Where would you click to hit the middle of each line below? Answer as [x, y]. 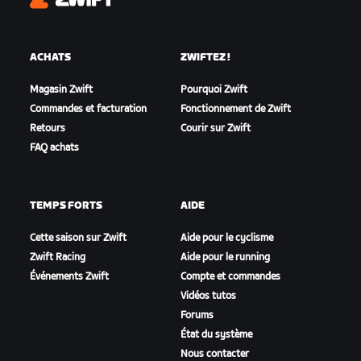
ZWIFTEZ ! [205, 57]
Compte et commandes [230, 276]
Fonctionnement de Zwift [235, 109]
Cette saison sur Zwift [79, 238]
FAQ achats [55, 147]
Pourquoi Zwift [214, 89]
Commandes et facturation [89, 109]
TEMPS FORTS [66, 205]
